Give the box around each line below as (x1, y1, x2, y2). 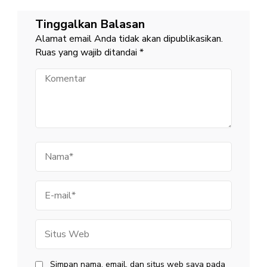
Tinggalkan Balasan (35, 16, 145, 33)
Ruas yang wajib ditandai (35, 46, 139, 60)
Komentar (35, 69, 75, 80)
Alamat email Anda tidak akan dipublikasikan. (35, 32, 223, 46)
